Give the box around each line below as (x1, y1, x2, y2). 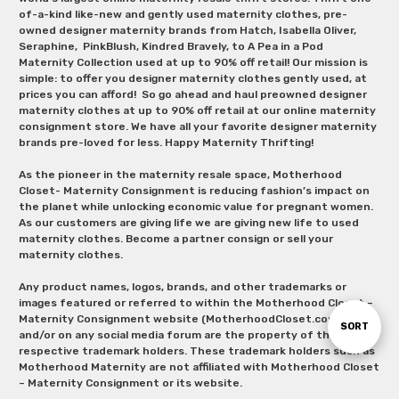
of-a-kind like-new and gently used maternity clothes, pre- (18, 7, 347, 20)
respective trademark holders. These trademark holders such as (18, 344, 375, 357)
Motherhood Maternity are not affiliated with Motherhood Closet (18, 360, 379, 373)
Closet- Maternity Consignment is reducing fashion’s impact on (18, 183, 370, 197)
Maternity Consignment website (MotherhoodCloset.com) (18, 312, 342, 325)
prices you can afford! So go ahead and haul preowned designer (18, 87, 367, 101)
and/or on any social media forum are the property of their (18, 328, 344, 341)
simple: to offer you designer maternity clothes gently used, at (18, 71, 367, 85)
